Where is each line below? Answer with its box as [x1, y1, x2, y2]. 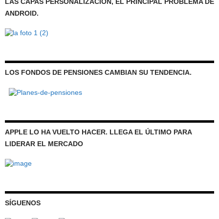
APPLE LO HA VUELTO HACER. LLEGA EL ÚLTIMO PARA [5, 128, 192, 136]
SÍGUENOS [5, 199, 41, 207]
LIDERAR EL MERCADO [5, 139, 83, 148]
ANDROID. [5, 9, 39, 18]
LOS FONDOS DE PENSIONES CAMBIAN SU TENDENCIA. [5, 68, 192, 77]
